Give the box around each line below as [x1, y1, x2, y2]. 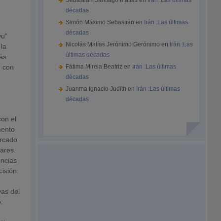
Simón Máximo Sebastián [66, 19, 135, 26]
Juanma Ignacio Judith [66, 85, 127, 92]
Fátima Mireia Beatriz [66, 63, 123, 70]
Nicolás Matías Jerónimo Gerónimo [66, 41, 160, 48]
